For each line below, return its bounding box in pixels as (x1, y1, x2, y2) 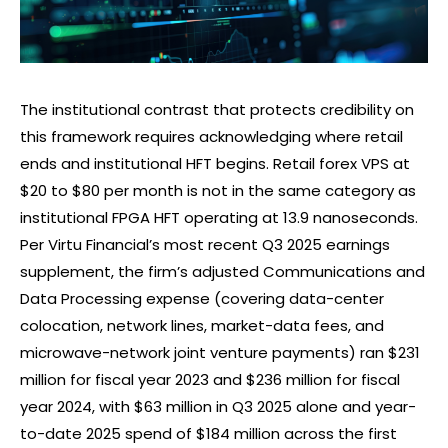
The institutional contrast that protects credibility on (20, 98, 414, 120)
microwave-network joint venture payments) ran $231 (20, 341, 420, 363)
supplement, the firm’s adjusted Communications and (20, 260, 425, 282)
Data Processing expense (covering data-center (20, 287, 384, 309)
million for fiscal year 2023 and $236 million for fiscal (20, 368, 400, 390)
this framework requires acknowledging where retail (20, 125, 403, 147)
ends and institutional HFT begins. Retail (20, 152, 319, 174)
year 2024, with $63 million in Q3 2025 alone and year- (20, 395, 416, 417)
